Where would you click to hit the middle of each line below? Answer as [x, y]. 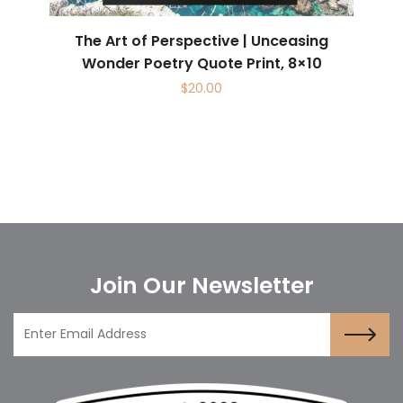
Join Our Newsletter [201, 285]
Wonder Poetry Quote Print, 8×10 [201, 63]
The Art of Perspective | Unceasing [201, 40]
